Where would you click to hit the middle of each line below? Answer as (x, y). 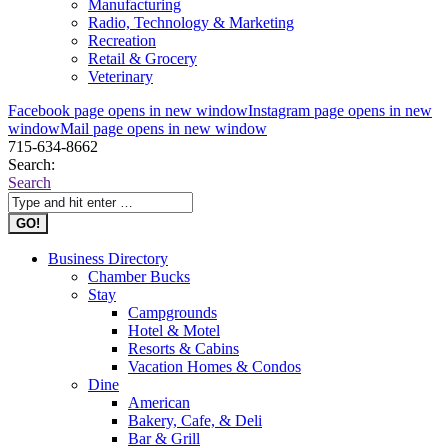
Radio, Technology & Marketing (191, 22)
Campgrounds (172, 312)
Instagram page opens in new (340, 110)
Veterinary (120, 76)
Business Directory (108, 258)
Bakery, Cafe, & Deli (195, 420)
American (159, 402)
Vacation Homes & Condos (214, 366)
